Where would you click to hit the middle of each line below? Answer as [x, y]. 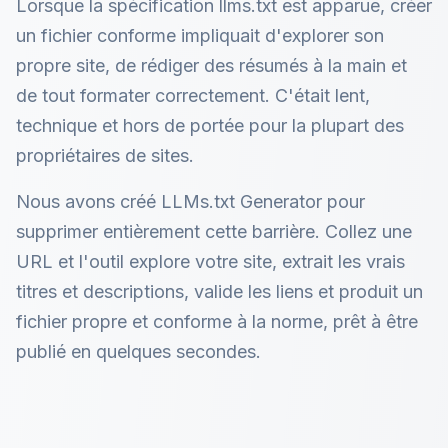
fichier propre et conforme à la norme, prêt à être [217, 321]
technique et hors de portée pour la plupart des [210, 125]
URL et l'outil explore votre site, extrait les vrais [210, 261]
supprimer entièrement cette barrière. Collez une [214, 231]
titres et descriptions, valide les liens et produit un [219, 291]
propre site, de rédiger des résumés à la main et [211, 65]
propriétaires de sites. [105, 155]
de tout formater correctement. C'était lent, [193, 95]
